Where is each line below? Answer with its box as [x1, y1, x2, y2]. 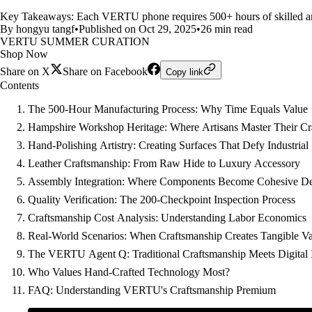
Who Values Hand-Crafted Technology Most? [28, 266, 230, 278]
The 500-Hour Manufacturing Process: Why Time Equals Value [28, 103, 308, 115]
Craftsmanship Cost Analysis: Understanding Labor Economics [28, 212, 306, 224]
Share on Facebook [63, 65, 148, 77]
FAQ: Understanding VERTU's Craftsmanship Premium [28, 284, 276, 296]
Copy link [166, 67, 203, 77]
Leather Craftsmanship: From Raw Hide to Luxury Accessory [28, 157, 300, 169]
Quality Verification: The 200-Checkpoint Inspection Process [28, 194, 295, 205]
